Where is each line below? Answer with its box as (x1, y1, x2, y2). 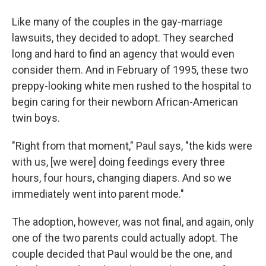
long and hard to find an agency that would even (12, 47, 235, 60)
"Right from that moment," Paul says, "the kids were (12, 139, 252, 152)
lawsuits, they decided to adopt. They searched (12, 31, 233, 44)
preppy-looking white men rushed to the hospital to (12, 79, 251, 92)
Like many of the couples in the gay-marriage (12, 15, 223, 28)
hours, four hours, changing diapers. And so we (12, 171, 232, 184)
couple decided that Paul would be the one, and (12, 247, 232, 260)
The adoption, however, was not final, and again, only (12, 215, 254, 228)
